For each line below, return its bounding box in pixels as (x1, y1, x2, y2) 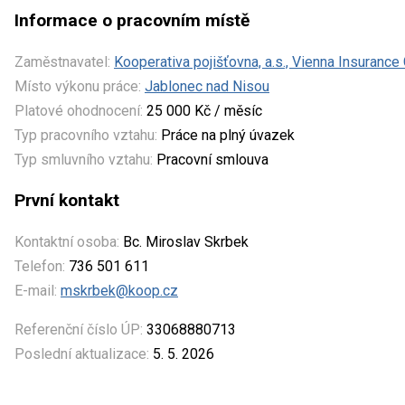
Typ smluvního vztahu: (14, 150, 153, 168)
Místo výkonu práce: (14, 77, 141, 95)
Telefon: (14, 257, 65, 275)
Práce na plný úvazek (161, 126, 295, 144)
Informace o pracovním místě (14, 9, 250, 31)
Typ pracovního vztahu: (14, 126, 157, 144)
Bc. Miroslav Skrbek (119, 232, 249, 250)
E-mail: (14, 281, 57, 299)
